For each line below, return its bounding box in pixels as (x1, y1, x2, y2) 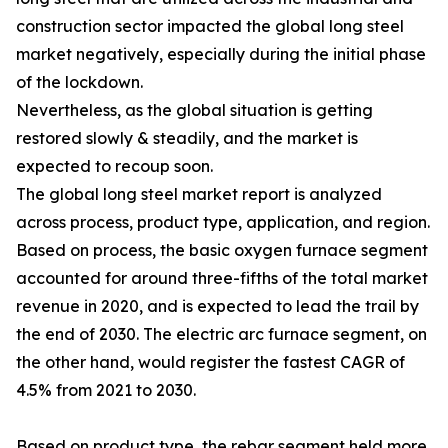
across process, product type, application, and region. (16, 212, 430, 233)
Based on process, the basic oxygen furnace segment (16, 240, 428, 261)
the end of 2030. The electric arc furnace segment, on (16, 324, 427, 345)
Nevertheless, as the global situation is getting (16, 100, 373, 121)
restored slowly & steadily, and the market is (16, 128, 358, 149)
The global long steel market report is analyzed (16, 184, 382, 205)
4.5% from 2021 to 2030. (16, 380, 196, 401)
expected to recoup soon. (16, 156, 213, 177)
